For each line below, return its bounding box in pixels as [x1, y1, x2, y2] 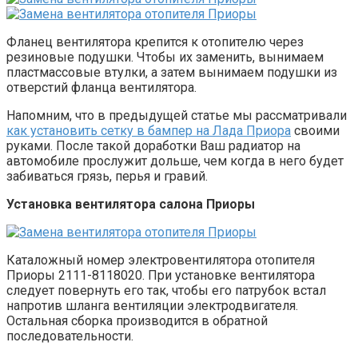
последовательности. [6, 328, 133, 344]
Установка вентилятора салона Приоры [6, 196, 255, 212]
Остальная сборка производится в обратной [6, 312, 268, 328]
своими [291, 122, 340, 138]
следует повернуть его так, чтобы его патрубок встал [6, 282, 326, 298]
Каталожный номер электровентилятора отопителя [6, 252, 315, 268]
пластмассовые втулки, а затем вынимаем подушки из [6, 64, 337, 80]
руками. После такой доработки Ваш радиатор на [6, 137, 300, 153]
